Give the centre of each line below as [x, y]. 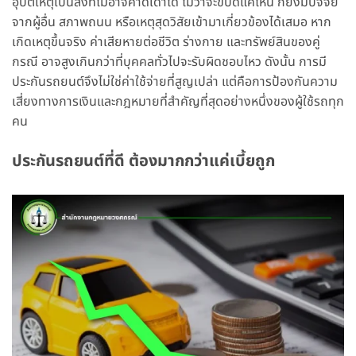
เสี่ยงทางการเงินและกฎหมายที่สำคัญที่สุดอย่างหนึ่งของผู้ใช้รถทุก [178, 102]
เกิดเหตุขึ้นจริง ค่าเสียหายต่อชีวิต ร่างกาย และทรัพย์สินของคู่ [166, 43]
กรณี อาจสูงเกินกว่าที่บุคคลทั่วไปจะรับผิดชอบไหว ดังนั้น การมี [169, 62]
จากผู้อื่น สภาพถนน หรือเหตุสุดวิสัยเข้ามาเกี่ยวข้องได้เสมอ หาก [172, 23]
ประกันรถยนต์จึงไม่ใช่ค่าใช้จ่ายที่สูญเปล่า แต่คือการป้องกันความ [175, 82]
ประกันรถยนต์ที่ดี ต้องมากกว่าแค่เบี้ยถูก [143, 161]
